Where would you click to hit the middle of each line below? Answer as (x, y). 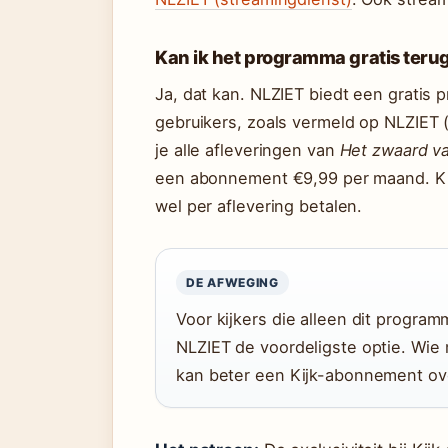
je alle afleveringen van (247, 150)
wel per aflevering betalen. (259, 206)
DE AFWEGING (232, 282)
